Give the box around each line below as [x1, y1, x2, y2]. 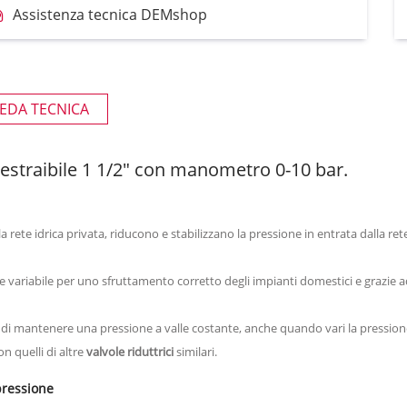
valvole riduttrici [86, 342, 174, 360]
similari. [174, 342, 217, 360]
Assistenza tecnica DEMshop [13, 5, 207, 25]
